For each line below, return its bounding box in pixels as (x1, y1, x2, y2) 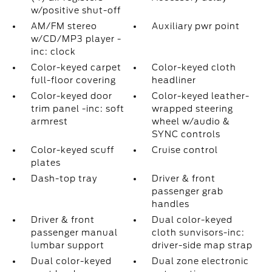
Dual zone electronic (152, 256, 250, 266)
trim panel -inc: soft (30, 104, 124, 114)
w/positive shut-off (30, 5, 121, 15)
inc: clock (30, 47, 76, 56)
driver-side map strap (152, 240, 253, 250)
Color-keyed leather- (152, 91, 250, 101)
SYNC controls (152, 129, 221, 139)
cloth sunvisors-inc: (152, 228, 245, 237)
